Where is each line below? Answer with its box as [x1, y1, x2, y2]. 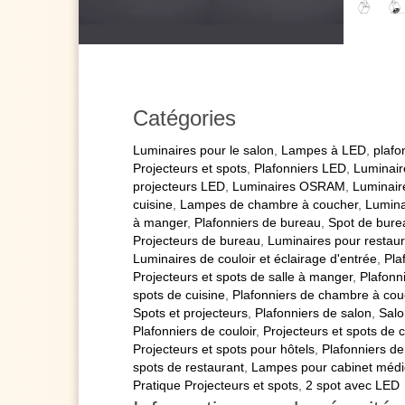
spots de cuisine [133, 287, 225, 302]
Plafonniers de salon [255, 305, 372, 320]
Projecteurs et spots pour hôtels [133, 341, 315, 356]
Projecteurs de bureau [133, 232, 260, 248]
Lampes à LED [281, 142, 366, 157]
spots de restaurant [133, 359, 244, 374]
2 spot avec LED [306, 377, 400, 392]
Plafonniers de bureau [194, 214, 321, 230]
